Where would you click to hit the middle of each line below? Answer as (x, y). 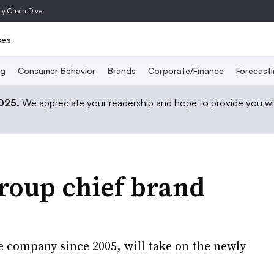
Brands (121, 71)
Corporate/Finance (186, 71)
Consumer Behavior (56, 71)
